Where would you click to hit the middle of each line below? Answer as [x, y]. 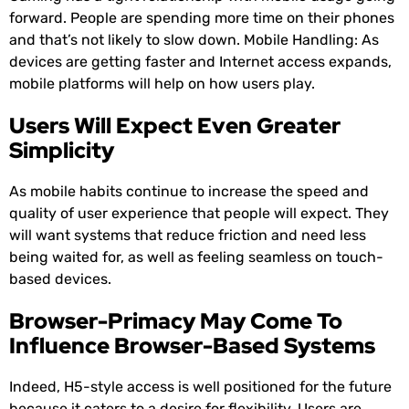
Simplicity [62, 151]
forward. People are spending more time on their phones [202, 18]
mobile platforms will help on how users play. [162, 84]
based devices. [60, 279]
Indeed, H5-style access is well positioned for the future [200, 387]
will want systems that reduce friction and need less [188, 236]
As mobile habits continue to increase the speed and [189, 192]
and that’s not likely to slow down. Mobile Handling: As [194, 40]
